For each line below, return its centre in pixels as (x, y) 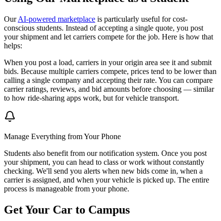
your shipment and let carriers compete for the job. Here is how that (109, 37)
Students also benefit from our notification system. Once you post (105, 153)
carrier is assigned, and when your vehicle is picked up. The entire (107, 180)
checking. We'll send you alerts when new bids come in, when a (103, 171)
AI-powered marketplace (56, 19)
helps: (13, 46)
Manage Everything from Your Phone (62, 136)
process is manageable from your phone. (67, 189)
